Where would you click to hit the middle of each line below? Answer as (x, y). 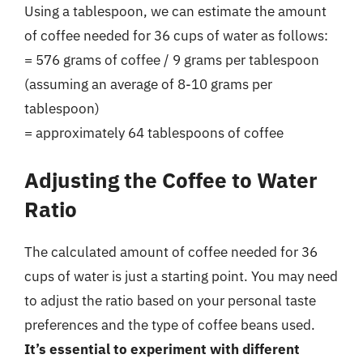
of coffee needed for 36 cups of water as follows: (176, 35)
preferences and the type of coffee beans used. (170, 325)
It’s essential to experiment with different (162, 349)
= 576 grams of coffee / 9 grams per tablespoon (172, 60)
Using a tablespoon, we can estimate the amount (175, 11)
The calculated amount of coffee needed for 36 (171, 252)
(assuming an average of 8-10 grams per (148, 84)
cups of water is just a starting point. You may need (181, 276)
